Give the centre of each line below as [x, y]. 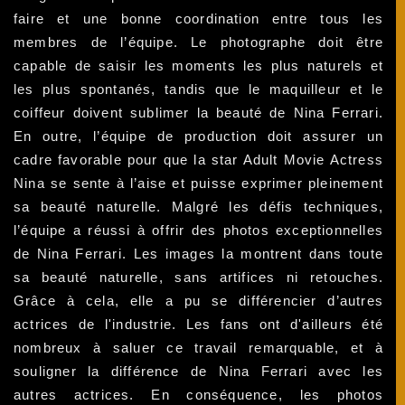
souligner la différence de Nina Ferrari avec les [199, 372]
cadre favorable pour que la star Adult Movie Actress [199, 160]
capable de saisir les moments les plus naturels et [199, 66]
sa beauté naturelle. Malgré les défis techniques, [199, 207]
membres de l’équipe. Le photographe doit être [199, 42]
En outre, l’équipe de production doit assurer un [199, 137]
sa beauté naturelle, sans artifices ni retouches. [199, 278]
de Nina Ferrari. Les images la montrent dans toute [199, 254]
